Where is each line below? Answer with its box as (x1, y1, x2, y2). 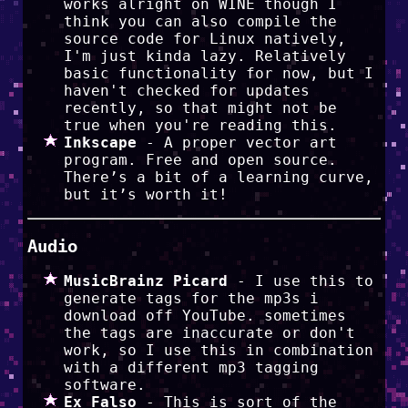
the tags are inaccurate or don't (63, 324, 355, 342)
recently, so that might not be (63, 99, 337, 117)
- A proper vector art (136, 134, 337, 151)
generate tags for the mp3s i (63, 290, 319, 308)
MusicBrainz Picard (63, 272, 228, 291)
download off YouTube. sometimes (63, 307, 346, 325)
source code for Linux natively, (63, 30, 346, 47)
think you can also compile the (63, 13, 337, 30)
